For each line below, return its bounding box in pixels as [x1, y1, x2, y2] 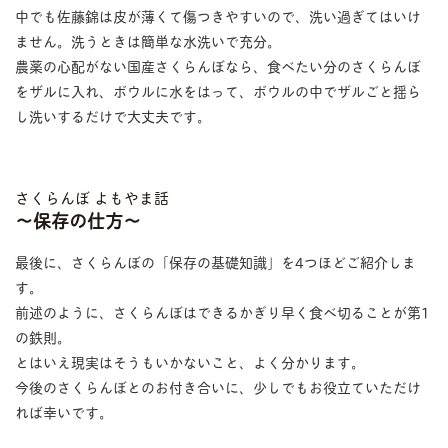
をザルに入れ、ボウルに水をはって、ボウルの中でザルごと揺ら [14, 80, 421, 102]
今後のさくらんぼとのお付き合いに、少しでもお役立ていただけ [14, 376, 421, 398]
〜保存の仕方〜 [14, 206, 141, 235]
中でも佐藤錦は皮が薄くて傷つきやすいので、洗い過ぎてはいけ [14, 5, 421, 27]
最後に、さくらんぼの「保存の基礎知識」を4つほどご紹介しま [14, 251, 416, 273]
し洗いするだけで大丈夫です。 [14, 105, 211, 127]
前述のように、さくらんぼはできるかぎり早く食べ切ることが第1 [14, 301, 430, 323]
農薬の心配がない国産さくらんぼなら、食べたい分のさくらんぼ [14, 55, 421, 77]
